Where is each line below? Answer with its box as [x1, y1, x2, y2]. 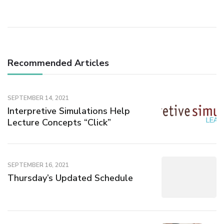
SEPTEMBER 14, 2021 [7, 94, 69, 102]
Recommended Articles [7, 57, 109, 69]
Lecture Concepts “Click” [7, 116, 111, 128]
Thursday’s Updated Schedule [7, 172, 133, 184]
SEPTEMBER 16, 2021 [7, 161, 69, 169]
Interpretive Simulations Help [7, 105, 130, 117]
